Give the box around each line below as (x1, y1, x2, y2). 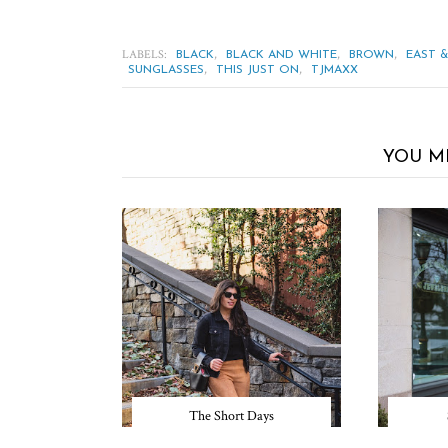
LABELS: (122, 47, 170, 62)
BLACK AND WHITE (226, 49, 337, 61)
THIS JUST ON (216, 64, 299, 76)
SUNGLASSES (128, 64, 204, 76)
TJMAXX (311, 64, 358, 76)
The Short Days (189, 407, 274, 425)
